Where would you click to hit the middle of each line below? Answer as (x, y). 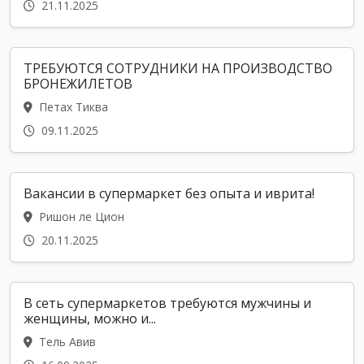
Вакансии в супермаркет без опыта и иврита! (173, 194)
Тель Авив (66, 342)
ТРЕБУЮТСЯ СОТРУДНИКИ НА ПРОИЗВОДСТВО (178, 69)
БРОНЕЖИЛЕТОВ (78, 84)
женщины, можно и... (90, 319)
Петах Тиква (72, 107)
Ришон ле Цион (80, 217)
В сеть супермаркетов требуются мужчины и (167, 303)
